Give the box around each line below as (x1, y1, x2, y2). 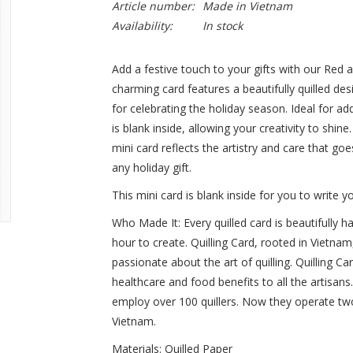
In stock (202, 18, 243, 33)
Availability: (111, 18, 173, 33)
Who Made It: (111, 215, 184, 230)
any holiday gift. (111, 160, 191, 175)
